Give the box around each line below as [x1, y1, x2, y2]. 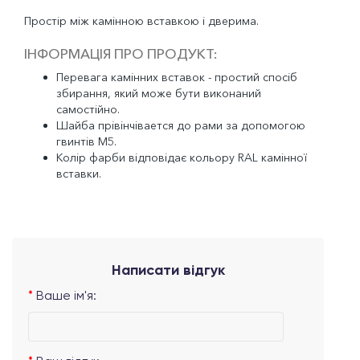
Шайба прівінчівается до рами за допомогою [56, 118, 305, 133]
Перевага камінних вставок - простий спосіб [56, 70, 297, 85]
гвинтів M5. [56, 134, 117, 149]
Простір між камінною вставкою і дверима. [24, 14, 259, 29]
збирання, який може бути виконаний [56, 86, 261, 101]
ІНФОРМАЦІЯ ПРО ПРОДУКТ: [24, 45, 218, 63]
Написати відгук [111, 264, 225, 279]
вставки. [56, 166, 101, 182]
